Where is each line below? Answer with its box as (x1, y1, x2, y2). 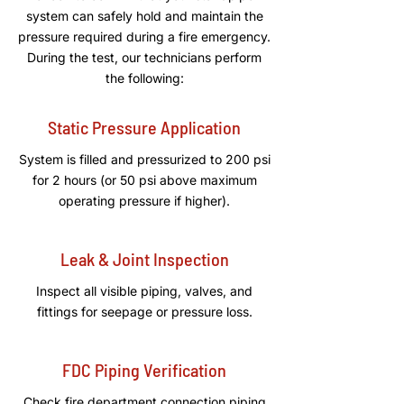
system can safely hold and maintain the (25, 8, 263, 23)
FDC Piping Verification (62, 359, 226, 381)
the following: (105, 70, 184, 86)
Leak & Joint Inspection (60, 248, 229, 270)
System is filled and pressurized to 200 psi (18, 151, 271, 167)
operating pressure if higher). (59, 193, 230, 208)
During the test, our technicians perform (27, 50, 262, 65)
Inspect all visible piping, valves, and (36, 283, 252, 298)
